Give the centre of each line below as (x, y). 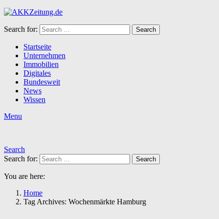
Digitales (37, 73)
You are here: (24, 176)
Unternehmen (44, 55)
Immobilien (41, 64)
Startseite (37, 47)
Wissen (34, 99)
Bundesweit (42, 82)
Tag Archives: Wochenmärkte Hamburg (85, 202)
